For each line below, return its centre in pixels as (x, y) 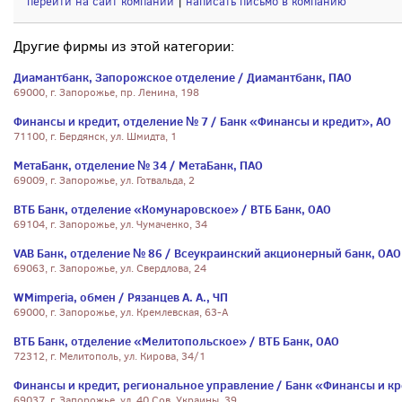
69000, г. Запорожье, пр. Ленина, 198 (106, 92)
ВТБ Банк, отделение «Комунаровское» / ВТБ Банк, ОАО (172, 209)
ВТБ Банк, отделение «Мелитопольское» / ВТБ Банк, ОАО (176, 341)
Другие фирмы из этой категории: (124, 46)
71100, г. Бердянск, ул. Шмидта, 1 (95, 136)
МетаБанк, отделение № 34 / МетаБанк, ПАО (138, 165)
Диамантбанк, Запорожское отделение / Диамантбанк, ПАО (183, 77)
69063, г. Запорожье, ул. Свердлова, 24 (110, 268)
